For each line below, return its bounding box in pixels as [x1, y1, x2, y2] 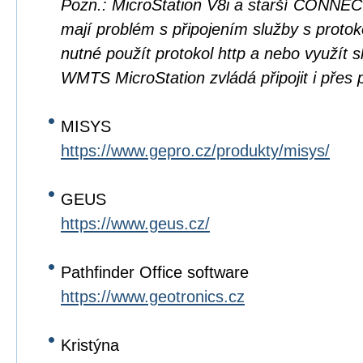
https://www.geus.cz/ [61, 215, 210, 233]
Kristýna [61, 336, 119, 354]
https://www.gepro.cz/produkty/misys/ [61, 142, 330, 160]
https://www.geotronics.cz [61, 288, 245, 305]
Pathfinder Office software [61, 263, 249, 281]
